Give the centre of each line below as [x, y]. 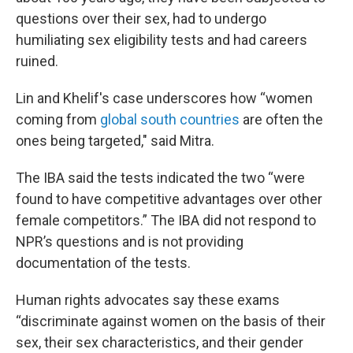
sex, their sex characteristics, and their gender [160, 342]
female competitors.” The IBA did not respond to [166, 220]
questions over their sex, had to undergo [141, 19]
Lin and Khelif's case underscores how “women [164, 98]
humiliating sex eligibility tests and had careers [162, 40]
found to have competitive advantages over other [169, 199]
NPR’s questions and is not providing [130, 242]
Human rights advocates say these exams [148, 300]
